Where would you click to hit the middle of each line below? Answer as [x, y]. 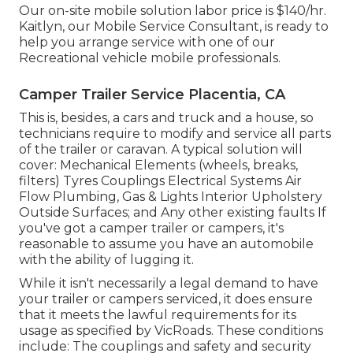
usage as [48, 330]
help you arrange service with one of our [147, 42]
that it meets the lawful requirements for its [158, 314]
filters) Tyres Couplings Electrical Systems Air [160, 180]
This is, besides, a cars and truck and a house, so [166, 117]
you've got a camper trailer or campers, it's [151, 228]
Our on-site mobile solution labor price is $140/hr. [173, 10]
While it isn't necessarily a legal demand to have [169, 283]
